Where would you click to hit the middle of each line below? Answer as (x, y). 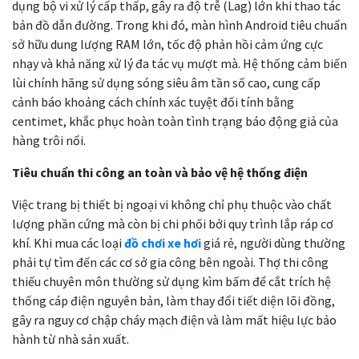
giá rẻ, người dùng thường (273, 242)
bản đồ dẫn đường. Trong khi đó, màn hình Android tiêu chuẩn (179, 24)
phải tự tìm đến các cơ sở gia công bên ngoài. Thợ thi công (170, 262)
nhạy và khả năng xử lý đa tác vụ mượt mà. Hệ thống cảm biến (179, 63)
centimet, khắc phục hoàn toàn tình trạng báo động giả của (175, 121)
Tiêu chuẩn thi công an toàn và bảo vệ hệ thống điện (160, 172)
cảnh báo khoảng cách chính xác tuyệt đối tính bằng (153, 101)
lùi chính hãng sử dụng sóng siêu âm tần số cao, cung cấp (166, 82)
